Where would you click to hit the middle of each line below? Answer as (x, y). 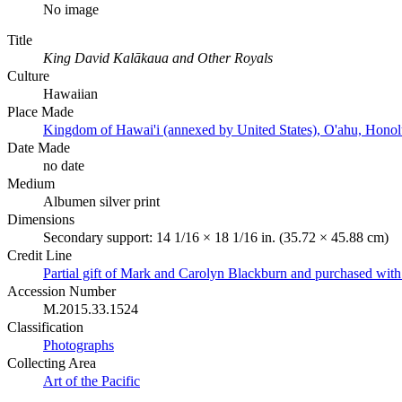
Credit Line (39, 255)
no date (64, 165)
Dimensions (41, 219)
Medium (31, 183)
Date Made (39, 147)
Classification (45, 327)
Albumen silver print (101, 201)
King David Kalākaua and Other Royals (158, 57)
